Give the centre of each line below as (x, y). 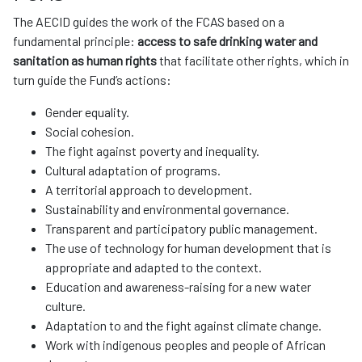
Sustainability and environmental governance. (168, 209)
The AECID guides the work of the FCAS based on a (149, 22)
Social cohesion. (90, 132)
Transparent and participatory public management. (183, 229)
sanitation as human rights (85, 61)
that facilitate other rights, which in (253, 61)
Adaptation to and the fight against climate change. (183, 326)
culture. (65, 306)
